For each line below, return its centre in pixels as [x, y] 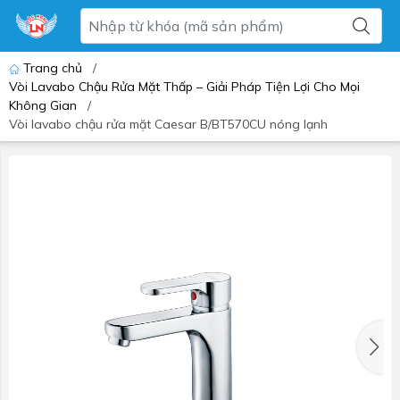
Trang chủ [53, 68]
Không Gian [43, 105]
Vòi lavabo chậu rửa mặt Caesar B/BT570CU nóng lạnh [168, 124]
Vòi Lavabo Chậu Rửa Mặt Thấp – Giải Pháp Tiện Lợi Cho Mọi [184, 87]
